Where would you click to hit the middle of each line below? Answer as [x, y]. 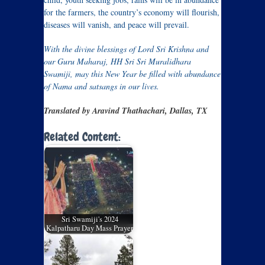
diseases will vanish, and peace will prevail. [117, 25]
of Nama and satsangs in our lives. [101, 86]
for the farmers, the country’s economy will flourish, [132, 12]
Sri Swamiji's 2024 [90, 219]
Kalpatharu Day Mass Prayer [90, 228]
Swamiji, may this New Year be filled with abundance [132, 74]
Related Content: [82, 137]
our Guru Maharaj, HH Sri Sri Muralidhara [117, 61]
